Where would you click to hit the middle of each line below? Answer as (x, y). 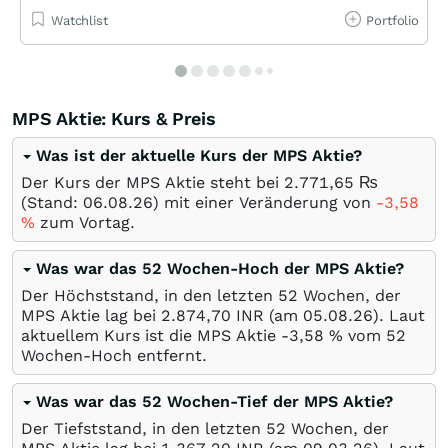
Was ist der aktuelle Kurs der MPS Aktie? (199, 155)
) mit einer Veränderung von (264, 202)
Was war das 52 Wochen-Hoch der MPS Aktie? (220, 268)
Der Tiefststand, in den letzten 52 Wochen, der (205, 428)
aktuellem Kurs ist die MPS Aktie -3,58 (175, 335)
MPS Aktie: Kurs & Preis (114, 118)
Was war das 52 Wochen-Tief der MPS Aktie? (214, 401)
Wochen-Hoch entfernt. (114, 355)
